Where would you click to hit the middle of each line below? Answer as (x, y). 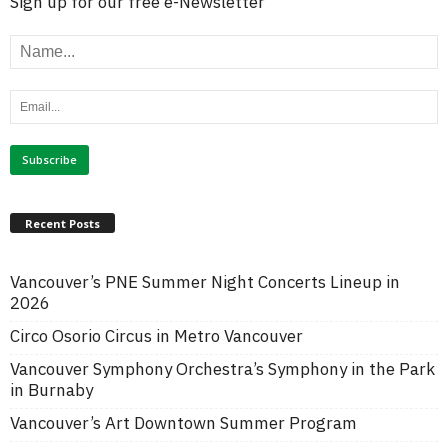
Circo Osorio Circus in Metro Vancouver (156, 335)
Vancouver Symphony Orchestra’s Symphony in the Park (222, 368)
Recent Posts (62, 223)
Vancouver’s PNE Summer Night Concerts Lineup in (205, 281)
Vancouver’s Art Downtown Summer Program (183, 422)
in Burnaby (51, 389)
